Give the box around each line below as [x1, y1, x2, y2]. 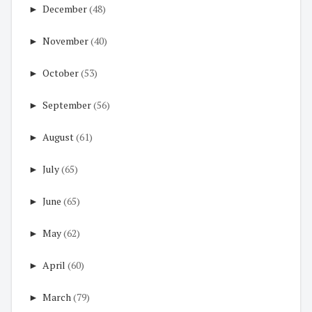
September [42, 97, 91, 111]
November [42, 33, 88, 47]
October [42, 65, 79, 79]
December [42, 1, 87, 15]
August [42, 130, 74, 143]
